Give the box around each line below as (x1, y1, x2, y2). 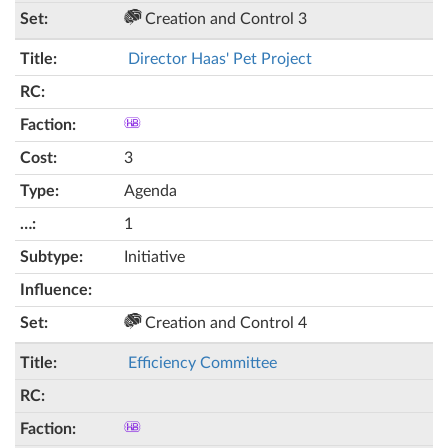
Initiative (124, 249, 185, 265)
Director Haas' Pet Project (128, 51, 312, 67)
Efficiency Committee (128, 355, 277, 371)
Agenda (124, 183, 177, 199)
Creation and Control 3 (141, 11, 307, 27)
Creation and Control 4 (141, 315, 307, 331)
